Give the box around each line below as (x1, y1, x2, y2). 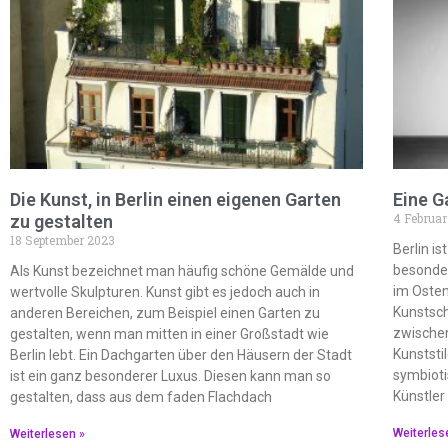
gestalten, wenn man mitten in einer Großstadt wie (10, 325, 329, 342)
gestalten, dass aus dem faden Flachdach (10, 388, 272, 405)
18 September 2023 (10, 231, 115, 248)
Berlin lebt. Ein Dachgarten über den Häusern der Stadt (10, 346, 352, 363)
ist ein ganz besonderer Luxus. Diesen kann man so (10, 367, 331, 384)
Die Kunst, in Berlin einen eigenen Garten (10, 188, 341, 210)
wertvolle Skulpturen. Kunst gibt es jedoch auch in (10, 283, 320, 300)
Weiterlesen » (10, 426, 85, 441)
